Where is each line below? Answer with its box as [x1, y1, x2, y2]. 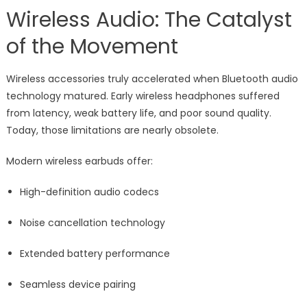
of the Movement [5, 32, 178, 62]
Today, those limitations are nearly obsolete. [5, 123, 219, 138]
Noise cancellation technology [19, 216, 165, 230]
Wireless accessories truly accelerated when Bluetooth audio [5, 72, 298, 86]
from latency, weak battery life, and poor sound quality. [5, 106, 271, 121]
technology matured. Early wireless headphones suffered [5, 89, 280, 103]
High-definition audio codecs [19, 185, 159, 199]
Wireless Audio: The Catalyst [5, 5, 292, 35]
